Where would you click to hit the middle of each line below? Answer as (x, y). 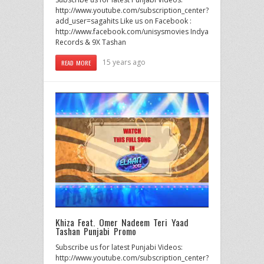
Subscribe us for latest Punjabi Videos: (119, 247)
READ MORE (76, 62)
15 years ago (124, 62)
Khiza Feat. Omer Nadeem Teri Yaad (122, 222)
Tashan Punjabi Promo (96, 231)
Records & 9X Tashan (91, 42)
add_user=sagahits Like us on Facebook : (123, 21)
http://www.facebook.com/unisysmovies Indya (132, 31)
